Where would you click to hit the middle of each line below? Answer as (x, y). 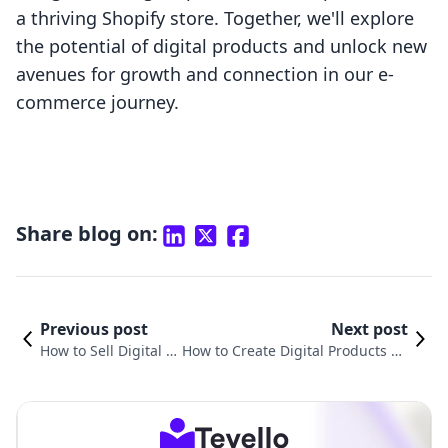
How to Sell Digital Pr (110, 351)
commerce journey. (97, 102)
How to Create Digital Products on (295, 351)
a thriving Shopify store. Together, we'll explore (215, 18)
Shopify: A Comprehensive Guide (298, 371)
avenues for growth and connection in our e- (205, 74)
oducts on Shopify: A (108, 371)
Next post (369, 329)
